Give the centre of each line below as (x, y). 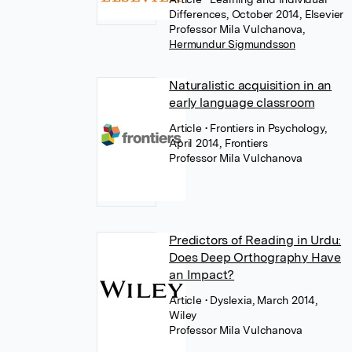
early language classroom (242, 103)
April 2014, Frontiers (218, 143)
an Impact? (202, 275)
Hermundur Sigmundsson (232, 44)
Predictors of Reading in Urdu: (255, 240)
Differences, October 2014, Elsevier (257, 14)
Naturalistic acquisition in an (251, 85)
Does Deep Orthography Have (255, 257)
